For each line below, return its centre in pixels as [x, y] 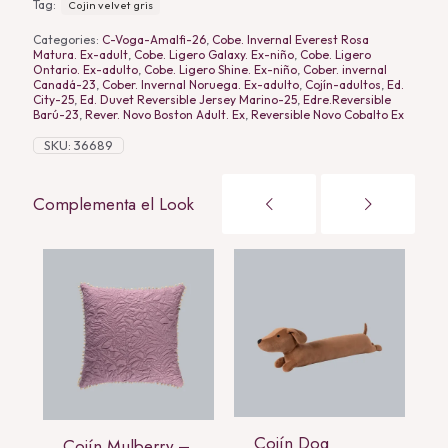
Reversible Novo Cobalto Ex [327, 114]
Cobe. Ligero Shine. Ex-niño [220, 69]
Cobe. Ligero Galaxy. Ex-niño [214, 54]
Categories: [67, 39]
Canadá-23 [64, 84]
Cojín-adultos [343, 84]
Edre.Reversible [347, 99]
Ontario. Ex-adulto [85, 69]
